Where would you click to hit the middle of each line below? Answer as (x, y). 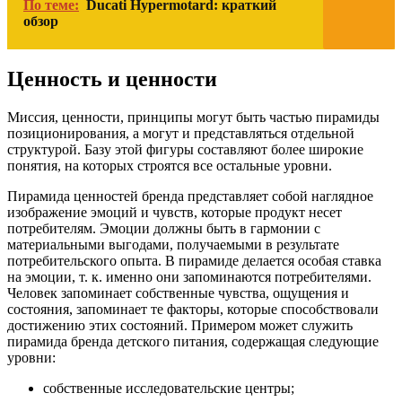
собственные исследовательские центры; (169, 389)
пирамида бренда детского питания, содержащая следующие (193, 342)
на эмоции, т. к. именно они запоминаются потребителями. (189, 277)
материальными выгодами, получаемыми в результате (173, 245)
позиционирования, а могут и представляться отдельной (181, 134)
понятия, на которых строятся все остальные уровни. (170, 166)
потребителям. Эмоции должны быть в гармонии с (164, 229)
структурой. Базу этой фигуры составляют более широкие (185, 150)
